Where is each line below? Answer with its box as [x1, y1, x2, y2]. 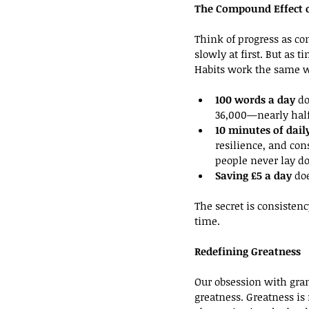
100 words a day [215, 92, 295, 107]
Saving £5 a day [215, 168, 292, 183]
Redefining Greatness [195, 244, 301, 259]
